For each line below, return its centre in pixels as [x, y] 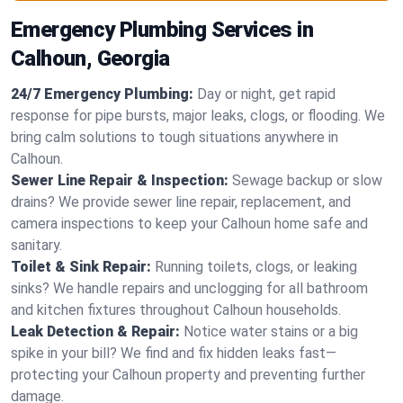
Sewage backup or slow [307, 180]
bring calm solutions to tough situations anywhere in [175, 137]
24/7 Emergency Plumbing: [102, 94]
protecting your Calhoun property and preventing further [188, 375]
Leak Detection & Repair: [95, 331]
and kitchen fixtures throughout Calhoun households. [176, 310]
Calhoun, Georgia [90, 58]
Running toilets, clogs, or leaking [256, 267]
